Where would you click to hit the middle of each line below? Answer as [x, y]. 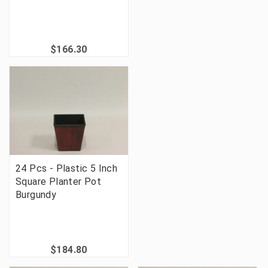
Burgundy [36, 194]
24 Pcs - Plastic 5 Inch [67, 168]
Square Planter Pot [59, 181]
